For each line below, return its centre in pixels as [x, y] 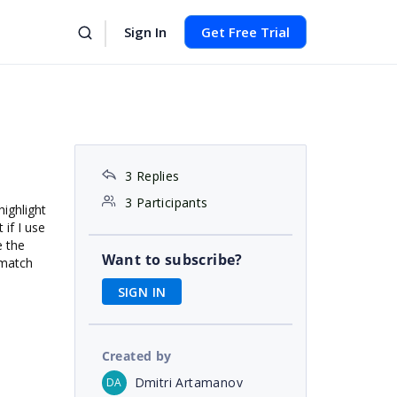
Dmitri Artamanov [188, 382]
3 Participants [166, 202]
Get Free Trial [245, 32]
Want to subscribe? [172, 260]
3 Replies [152, 176]
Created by [136, 355]
